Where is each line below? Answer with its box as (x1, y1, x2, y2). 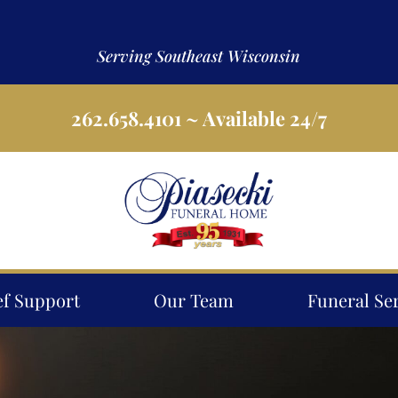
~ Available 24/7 (181, 105, 327, 131)
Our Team (154, 288, 234, 313)
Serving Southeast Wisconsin (97, 45, 301, 67)
